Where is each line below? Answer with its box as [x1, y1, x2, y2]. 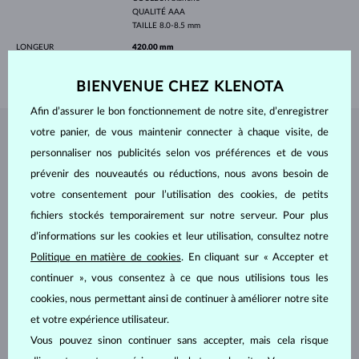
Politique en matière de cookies [30, 252, 181, 263]
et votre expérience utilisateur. [30, 314, 169, 325]
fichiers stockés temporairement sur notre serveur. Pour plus [30, 210, 329, 221]
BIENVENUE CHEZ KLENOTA [75, 79, 284, 95]
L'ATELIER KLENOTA [144, 135, 309, 151]
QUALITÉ [131, 7, 168, 16]
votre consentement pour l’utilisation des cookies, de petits [30, 189, 329, 200]
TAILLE [131, 21, 159, 30]
